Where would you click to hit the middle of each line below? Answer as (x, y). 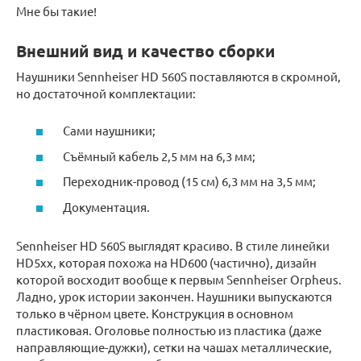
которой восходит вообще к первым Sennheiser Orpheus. (179, 279)
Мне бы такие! (56, 10)
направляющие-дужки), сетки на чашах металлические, (174, 346)
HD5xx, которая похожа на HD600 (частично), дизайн (166, 262)
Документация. (105, 206)
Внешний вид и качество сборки (145, 51)
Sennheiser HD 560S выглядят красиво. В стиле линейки (173, 245)
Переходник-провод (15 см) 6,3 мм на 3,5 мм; (188, 181)
